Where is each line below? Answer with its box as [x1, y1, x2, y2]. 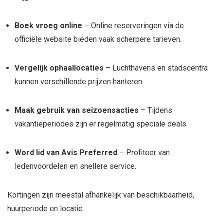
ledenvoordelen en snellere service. [15, 162, 136, 171]
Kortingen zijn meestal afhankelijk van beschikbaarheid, [7, 190, 194, 200]
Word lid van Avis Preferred [15, 148, 117, 157]
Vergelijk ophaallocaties [15, 63, 104, 73]
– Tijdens [139, 106, 172, 115]
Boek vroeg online [15, 21, 82, 30]
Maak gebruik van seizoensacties [15, 106, 139, 115]
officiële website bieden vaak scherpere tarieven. [15, 35, 182, 44]
